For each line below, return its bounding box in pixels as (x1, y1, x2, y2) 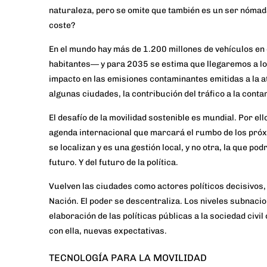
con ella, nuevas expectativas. (49, 226, 167, 237)
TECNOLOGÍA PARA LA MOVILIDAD (49, 252, 207, 264)
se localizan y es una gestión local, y (49, 142, 191, 153)
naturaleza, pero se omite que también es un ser (49, 5, 240, 16)
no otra (191, 142, 219, 153)
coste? (49, 20, 75, 31)
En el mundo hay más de (49, 44, 143, 55)
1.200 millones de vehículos (143, 44, 253, 55)
